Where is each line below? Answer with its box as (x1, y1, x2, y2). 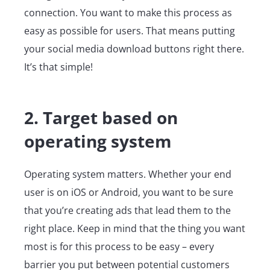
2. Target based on (24, 106, 178, 130)
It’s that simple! (24, 60, 93, 74)
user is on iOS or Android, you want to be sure (24, 186, 233, 199)
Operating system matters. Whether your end (24, 168, 231, 181)
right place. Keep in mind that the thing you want (24, 222, 245, 236)
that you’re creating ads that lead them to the (24, 204, 231, 218)
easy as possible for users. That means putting (24, 24, 235, 38)
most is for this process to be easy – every (24, 240, 214, 254)
